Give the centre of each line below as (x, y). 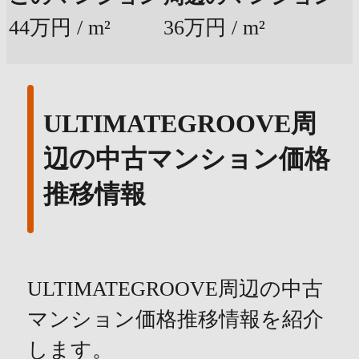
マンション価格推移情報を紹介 (175, 319)
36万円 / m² (214, 27)
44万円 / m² (60, 27)
